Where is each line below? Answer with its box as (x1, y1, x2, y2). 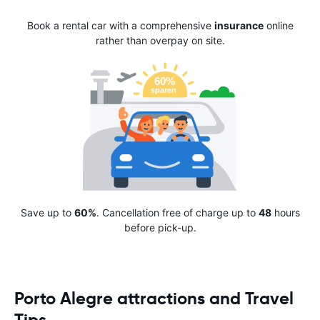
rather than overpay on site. (95, 34, 225, 47)
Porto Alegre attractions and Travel (14, 288, 294, 310)
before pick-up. (124, 221, 196, 234)
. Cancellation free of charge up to (96, 206, 259, 219)
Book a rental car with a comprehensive (26, 19, 214, 32)
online (263, 19, 294, 32)
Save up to (20, 206, 74, 219)
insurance (214, 19, 264, 32)
